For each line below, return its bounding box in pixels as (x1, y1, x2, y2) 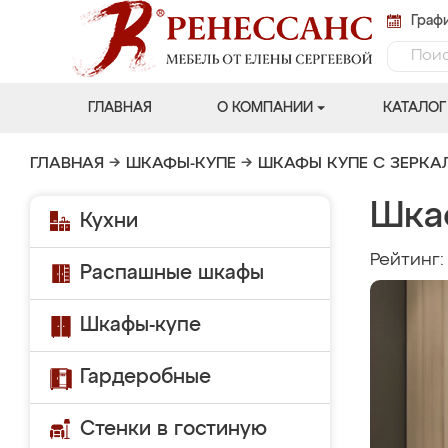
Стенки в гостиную (80, 419, 267, 439)
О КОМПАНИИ (216, 101, 313, 115)
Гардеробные (80, 367, 211, 387)
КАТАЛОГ (382, 101, 446, 115)
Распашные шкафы (80, 263, 264, 283)
